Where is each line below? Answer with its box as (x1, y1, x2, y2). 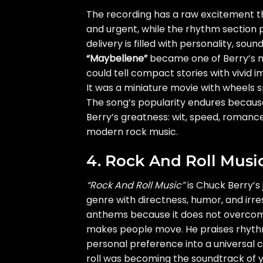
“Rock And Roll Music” (86, 178, 185, 193)
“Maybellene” (86, 51, 147, 65)
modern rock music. (86, 124, 178, 139)
